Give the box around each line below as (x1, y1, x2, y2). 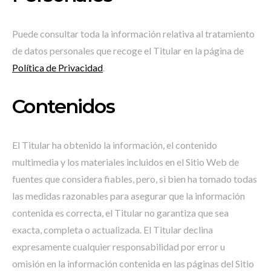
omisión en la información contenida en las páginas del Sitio (12, 258, 254, 269)
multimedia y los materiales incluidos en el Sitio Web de (12, 156, 239, 168)
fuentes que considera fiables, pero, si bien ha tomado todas (12, 173, 257, 184)
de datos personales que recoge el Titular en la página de (12, 45, 244, 56)
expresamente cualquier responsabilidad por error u (12, 241, 225, 252)
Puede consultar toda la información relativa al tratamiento (12, 28, 255, 39)
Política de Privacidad (12, 62, 103, 73)
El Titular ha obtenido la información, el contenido (12, 139, 217, 151)
